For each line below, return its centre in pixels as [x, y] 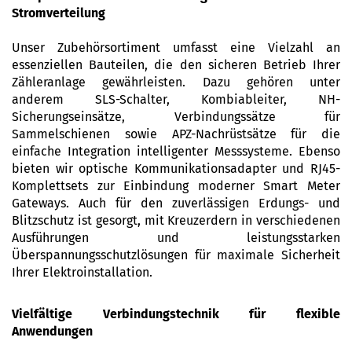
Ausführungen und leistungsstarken [176, 238]
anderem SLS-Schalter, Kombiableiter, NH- [176, 99]
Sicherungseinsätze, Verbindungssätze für [176, 117]
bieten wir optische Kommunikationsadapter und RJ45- [176, 169]
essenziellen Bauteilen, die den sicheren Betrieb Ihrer [176, 65]
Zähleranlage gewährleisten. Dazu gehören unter [176, 82]
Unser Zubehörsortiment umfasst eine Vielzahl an [176, 48]
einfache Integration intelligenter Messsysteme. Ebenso [176, 151]
